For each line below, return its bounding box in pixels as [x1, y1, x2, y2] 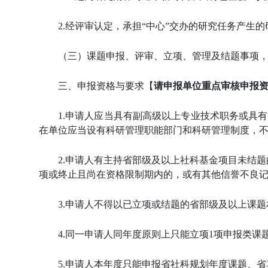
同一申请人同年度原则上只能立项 [65, 229, 209, 239]
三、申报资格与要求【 [58, 80, 154, 91]
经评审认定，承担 [65, 20, 142, 31]
